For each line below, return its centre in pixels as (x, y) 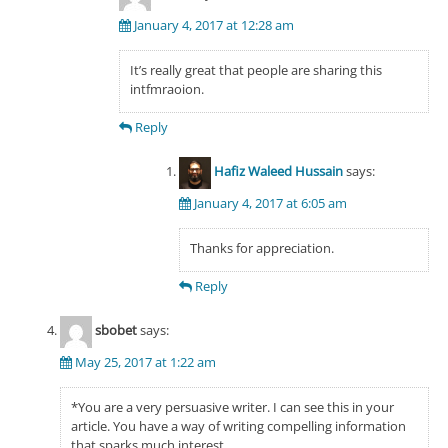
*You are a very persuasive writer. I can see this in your (232, 406)
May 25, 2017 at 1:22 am (145, 361)
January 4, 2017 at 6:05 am (270, 202)
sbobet (115, 330)
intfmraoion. (167, 88)
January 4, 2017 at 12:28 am (214, 24)
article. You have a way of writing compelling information (238, 425)
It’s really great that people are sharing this (256, 69)
